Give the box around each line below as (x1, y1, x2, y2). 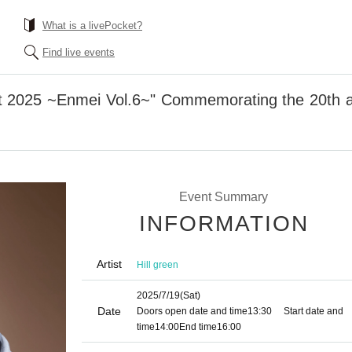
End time (179, 321, 217, 332)
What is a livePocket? (42, 20, 142, 31)
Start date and (284, 306, 343, 317)
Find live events (42, 46, 115, 58)
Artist (97, 258, 122, 270)
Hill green (137, 258, 178, 270)
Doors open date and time (137, 306, 247, 317)
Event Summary (178, 190, 268, 203)
